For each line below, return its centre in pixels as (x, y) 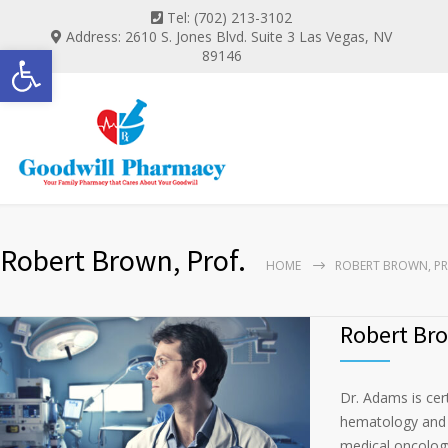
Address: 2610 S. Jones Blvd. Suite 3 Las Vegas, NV (229, 36)
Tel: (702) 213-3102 (229, 17)
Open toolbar (63, 58)
